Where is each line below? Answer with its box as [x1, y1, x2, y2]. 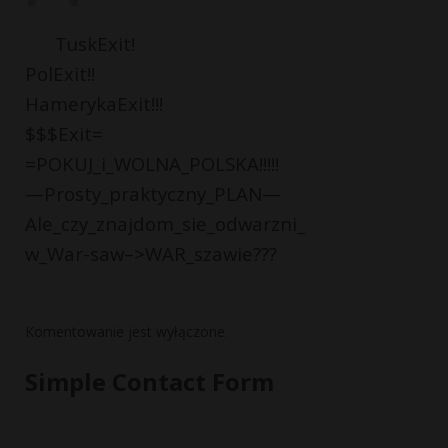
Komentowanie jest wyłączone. [25, 322, 228, 342]
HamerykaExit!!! [25, 91, 163, 117]
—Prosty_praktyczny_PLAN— [25, 181, 281, 207]
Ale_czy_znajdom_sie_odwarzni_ [25, 211, 305, 237]
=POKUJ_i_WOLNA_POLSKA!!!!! [25, 151, 279, 177]
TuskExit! [55, 31, 135, 57]
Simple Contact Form [25, 365, 274, 399]
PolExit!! [25, 61, 95, 87]
